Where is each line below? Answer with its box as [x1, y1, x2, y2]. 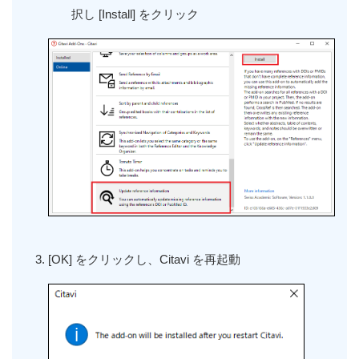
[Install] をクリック [95, 7, 200, 22]
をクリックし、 [75, 252, 159, 266]
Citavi [159, 252, 192, 266]
